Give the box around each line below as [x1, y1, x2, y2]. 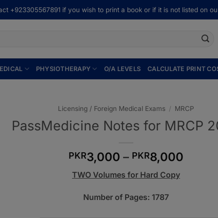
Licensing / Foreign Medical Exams [57, 105, 165, 112]
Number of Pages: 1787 [83, 192, 169, 202]
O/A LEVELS [104, 65, 141, 73]
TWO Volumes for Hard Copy [72, 169, 181, 180]
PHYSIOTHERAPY [36, 65, 91, 73]
